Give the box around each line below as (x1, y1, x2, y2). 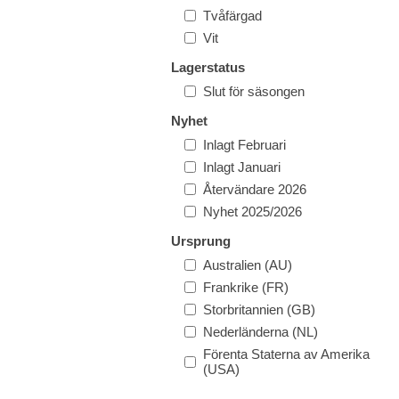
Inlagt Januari (203, 159, 281, 175)
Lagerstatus (171, 60, 245, 75)
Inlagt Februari (203, 137, 286, 152)
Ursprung (171, 233, 231, 248)
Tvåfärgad (203, 8, 262, 23)
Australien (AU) (203, 257, 292, 273)
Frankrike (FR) (203, 280, 289, 295)
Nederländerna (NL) (203, 324, 318, 339)
